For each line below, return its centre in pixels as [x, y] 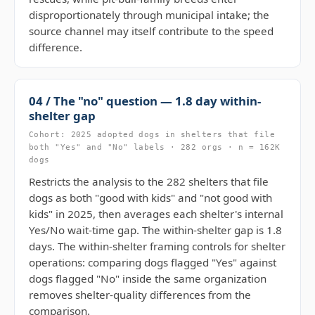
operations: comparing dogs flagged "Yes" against [153, 262]
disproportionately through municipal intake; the [149, 15]
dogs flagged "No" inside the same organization [148, 278]
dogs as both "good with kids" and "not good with [150, 198]
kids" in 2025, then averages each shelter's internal [156, 214]
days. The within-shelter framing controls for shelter [157, 246]
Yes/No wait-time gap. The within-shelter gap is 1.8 [155, 230]
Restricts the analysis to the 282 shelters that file [149, 181]
